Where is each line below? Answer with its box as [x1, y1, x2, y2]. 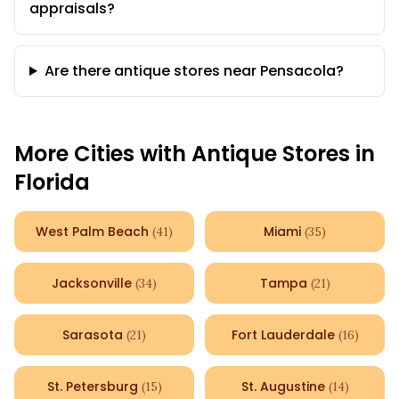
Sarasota [62, 326, 123, 344]
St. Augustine [240, 378, 325, 395]
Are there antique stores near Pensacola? [44, 61, 344, 81]
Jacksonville [52, 274, 132, 292]
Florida [14, 167, 90, 197]
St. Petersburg [46, 378, 138, 395]
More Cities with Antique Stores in [14, 139, 375, 168]
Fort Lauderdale [231, 326, 335, 344]
